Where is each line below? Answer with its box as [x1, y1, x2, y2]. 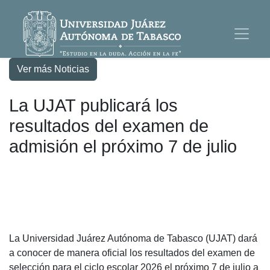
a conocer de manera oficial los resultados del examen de [9, 248, 255, 258]
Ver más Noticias [17, 64, 89, 74]
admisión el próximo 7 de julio [9, 137, 237, 156]
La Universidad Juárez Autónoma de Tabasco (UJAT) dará [9, 233, 257, 243]
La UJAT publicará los [9, 96, 178, 115]
